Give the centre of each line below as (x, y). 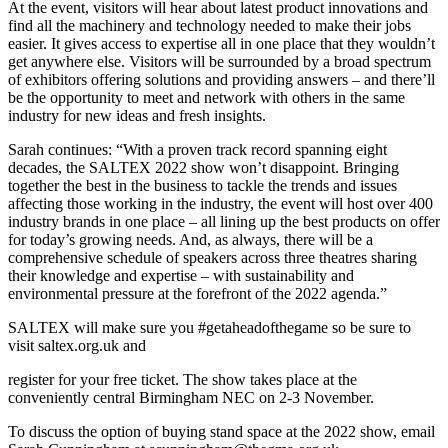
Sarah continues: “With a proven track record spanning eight (197, 150)
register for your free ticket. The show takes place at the (182, 380)
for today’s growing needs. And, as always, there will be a (190, 240)
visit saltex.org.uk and (77, 346)
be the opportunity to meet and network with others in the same (206, 98)
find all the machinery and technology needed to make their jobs (209, 26)
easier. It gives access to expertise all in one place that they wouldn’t (221, 44)
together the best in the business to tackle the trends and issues (202, 186)
